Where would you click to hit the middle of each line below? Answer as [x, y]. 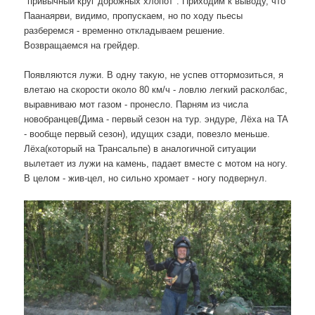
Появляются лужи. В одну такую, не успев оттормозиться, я [154, 75]
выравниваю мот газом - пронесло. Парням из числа [136, 105]
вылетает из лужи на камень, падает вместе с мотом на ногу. [156, 164]
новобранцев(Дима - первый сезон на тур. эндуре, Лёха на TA [156, 120]
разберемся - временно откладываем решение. [125, 30]
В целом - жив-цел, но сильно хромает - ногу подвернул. [146, 179]
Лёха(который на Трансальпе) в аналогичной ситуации [140, 149]
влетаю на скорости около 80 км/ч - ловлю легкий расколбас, [156, 90]
